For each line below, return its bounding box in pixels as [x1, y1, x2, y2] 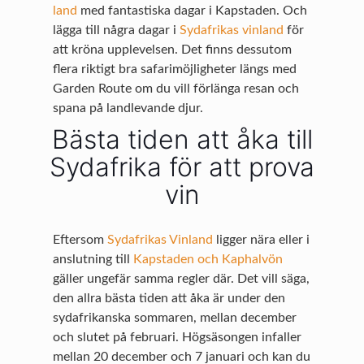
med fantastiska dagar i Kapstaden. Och [77, 4, 308, 18]
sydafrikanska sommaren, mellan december [53, 310, 297, 324]
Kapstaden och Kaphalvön [133, 252, 284, 266]
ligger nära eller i [213, 232, 310, 246]
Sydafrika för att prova [50, 151, 314, 184]
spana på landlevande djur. [53, 102, 204, 115]
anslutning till [53, 252, 134, 266]
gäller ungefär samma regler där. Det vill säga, [53, 271, 310, 285]
